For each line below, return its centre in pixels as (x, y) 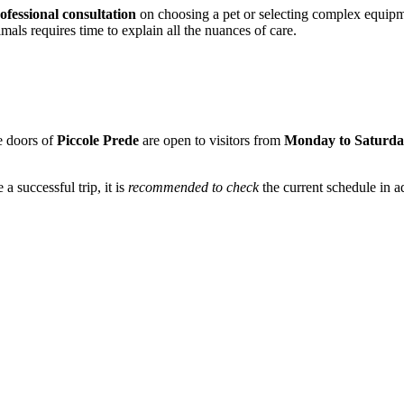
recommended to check (193, 188)
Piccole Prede (98, 141)
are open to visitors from (211, 141)
